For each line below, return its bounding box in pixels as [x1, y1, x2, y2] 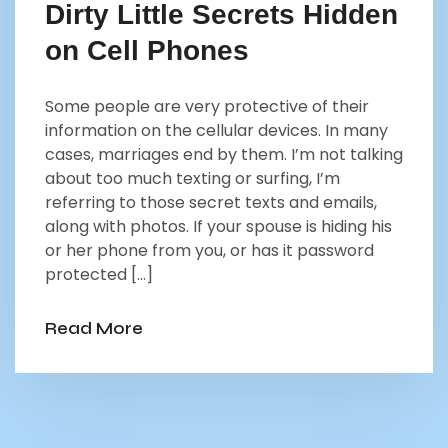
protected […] [45, 263, 153, 286]
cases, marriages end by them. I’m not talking [45, 143, 403, 166]
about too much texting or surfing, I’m [45, 167, 340, 190]
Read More [45, 318, 143, 339]
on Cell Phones [45, 35, 249, 66]
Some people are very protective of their [45, 95, 369, 118]
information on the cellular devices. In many [45, 119, 388, 142]
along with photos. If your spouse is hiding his [45, 215, 392, 238]
